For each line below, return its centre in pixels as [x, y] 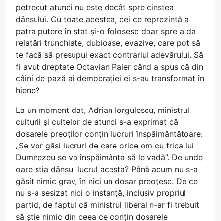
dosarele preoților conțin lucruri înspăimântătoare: [109, 133]
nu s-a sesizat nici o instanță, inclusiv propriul [101, 193]
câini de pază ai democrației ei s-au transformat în [110, 78]
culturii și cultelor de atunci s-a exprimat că [97, 122]
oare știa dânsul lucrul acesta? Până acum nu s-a [107, 169]
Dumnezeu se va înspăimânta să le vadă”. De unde [109, 157]
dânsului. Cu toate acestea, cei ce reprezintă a [102, 19]
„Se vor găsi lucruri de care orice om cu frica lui [105, 145]
